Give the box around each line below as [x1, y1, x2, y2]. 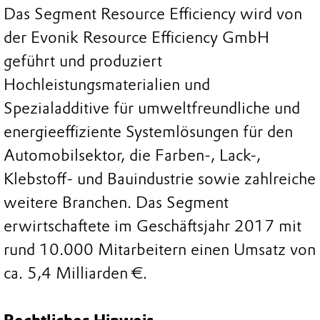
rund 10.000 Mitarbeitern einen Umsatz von [4, 240, 316, 260]
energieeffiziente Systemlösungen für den [4, 122, 293, 142]
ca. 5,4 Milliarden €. [4, 264, 147, 284]
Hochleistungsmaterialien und [4, 75, 210, 95]
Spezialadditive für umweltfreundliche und [4, 99, 300, 119]
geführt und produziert [4, 51, 162, 71]
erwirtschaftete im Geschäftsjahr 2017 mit [4, 216, 301, 236]
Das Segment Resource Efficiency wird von [4, 4, 302, 24]
